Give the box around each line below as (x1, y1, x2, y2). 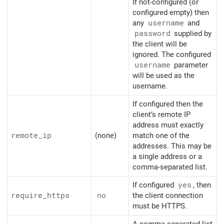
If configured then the (132, 99, 203, 108)
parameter (172, 60, 208, 69)
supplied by (172, 28, 211, 38)
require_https (11, 190, 69, 200)
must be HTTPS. (132, 201, 187, 210)
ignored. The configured (132, 49, 211, 59)
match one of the (132, 130, 189, 140)
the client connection (132, 190, 203, 200)
